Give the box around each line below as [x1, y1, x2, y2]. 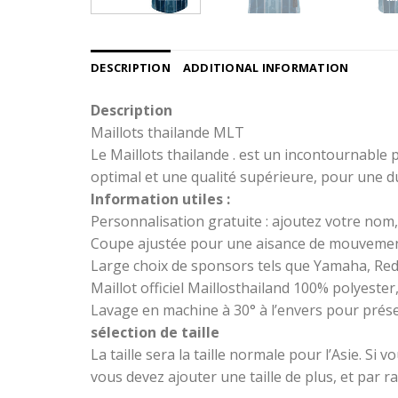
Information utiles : [91, 189, 230, 210]
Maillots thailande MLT [91, 123, 244, 143]
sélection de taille [91, 322, 219, 343]
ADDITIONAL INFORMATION [182, 60, 349, 76]
